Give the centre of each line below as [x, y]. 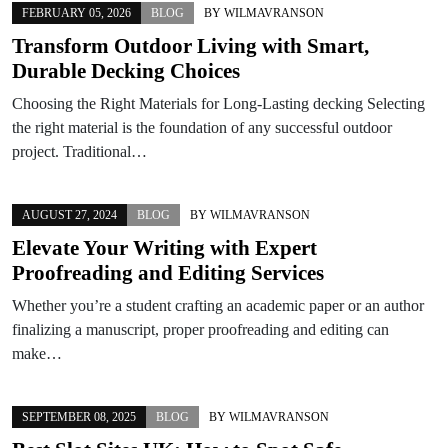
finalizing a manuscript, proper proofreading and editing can [200, 329]
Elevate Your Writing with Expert [164, 247]
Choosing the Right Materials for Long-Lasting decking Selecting [218, 103]
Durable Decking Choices [126, 70]
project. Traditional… [79, 151]
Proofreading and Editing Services [168, 272]
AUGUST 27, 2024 [69, 214]
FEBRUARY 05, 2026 [76, 12]
